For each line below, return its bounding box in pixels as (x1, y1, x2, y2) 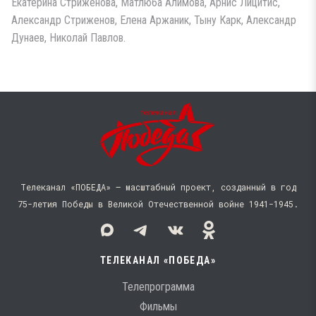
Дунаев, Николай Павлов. (11, 31, 126, 44)
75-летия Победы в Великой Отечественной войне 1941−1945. (18, 198, 298, 209)
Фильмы (139, 300, 177, 313)
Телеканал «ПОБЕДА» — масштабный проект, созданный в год (20, 181, 296, 193)
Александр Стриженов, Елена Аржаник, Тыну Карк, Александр (11, 13, 296, 27)
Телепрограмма (121, 280, 195, 293)
